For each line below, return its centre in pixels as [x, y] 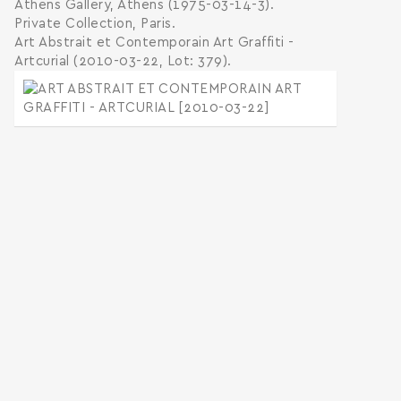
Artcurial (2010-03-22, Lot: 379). [123, 61]
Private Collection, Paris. [95, 24]
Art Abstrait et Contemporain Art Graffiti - [154, 43]
